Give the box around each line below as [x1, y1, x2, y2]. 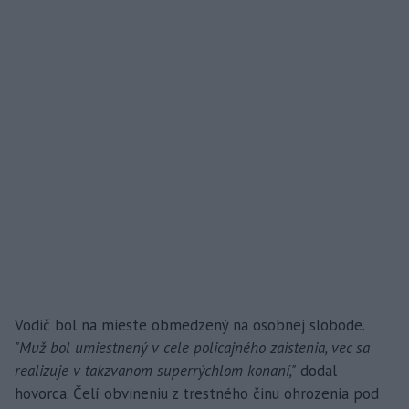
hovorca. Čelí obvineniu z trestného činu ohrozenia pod [15, 383, 379, 404]
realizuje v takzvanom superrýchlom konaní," [15, 361, 296, 382]
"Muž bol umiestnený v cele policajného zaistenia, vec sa [15, 338, 370, 359]
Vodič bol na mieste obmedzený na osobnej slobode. [15, 315, 364, 336]
